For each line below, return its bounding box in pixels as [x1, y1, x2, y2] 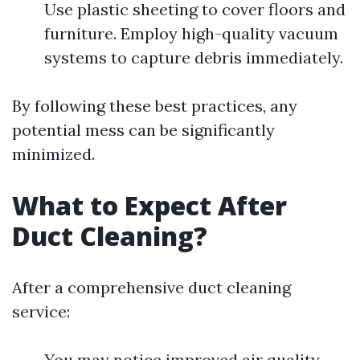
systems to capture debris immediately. [44, 47, 343, 67]
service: [12, 301, 70, 321]
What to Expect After [12, 188, 287, 223]
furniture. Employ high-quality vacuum [44, 23, 338, 43]
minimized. [12, 144, 95, 164]
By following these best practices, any [12, 96, 297, 116]
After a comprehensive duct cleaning [12, 277, 291, 297]
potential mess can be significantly [12, 120, 275, 140]
